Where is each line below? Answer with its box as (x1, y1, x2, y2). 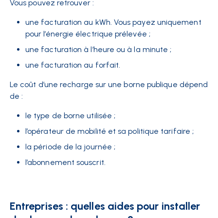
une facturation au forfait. (25, 60, 123, 70)
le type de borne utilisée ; (25, 111, 116, 120)
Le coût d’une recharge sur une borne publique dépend (10, 80, 208, 89)
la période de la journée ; (25, 142, 116, 151)
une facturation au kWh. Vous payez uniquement (25, 18, 201, 27)
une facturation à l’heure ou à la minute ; (25, 45, 172, 54)
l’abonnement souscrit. (25, 158, 108, 167)
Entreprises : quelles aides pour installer (10, 200, 200, 213)
